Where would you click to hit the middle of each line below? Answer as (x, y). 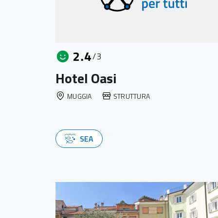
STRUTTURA (132, 96)
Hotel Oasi (86, 78)
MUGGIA (80, 96)
